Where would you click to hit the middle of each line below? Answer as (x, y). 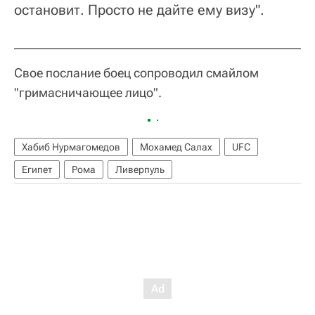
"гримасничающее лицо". (88, 93)
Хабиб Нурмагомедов (71, 147)
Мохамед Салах (176, 147)
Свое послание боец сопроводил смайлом (136, 73)
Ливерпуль (140, 170)
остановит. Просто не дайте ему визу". (139, 10)
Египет (37, 170)
